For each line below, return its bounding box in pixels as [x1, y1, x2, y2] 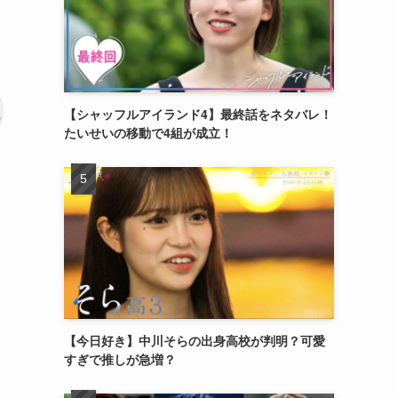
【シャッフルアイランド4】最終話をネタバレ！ [64, 105, 332, 123]
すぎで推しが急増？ [64, 350, 176, 369]
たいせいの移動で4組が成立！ [64, 123, 233, 142]
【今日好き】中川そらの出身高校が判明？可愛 [64, 331, 325, 350]
